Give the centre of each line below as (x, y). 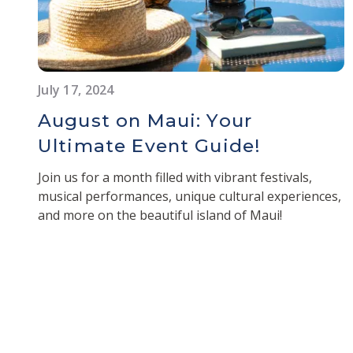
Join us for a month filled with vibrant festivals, (175, 177)
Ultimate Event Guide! (150, 145)
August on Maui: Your (145, 120)
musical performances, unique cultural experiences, (190, 196)
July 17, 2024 (76, 89)
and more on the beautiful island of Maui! (160, 215)
